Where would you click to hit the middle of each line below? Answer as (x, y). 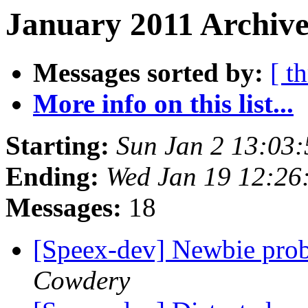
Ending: (52, 177)
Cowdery (81, 280)
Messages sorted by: (148, 73)
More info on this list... (163, 104)
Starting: (57, 146)
